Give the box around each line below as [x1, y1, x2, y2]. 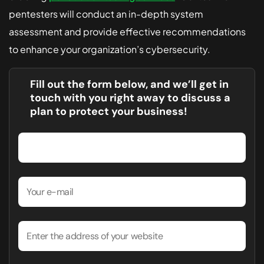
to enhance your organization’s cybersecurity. [9, 43, 210, 56]
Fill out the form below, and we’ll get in [30, 77, 229, 92]
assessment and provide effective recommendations [9, 25, 246, 38]
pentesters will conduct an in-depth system [9, 8, 203, 21]
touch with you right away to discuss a [30, 91, 230, 105]
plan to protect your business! [30, 104, 187, 119]
